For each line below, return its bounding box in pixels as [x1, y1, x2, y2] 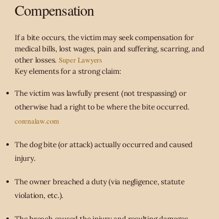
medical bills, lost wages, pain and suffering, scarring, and [15, 44, 204, 53]
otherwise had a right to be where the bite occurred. [15, 102, 190, 111]
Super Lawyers [58, 54, 102, 65]
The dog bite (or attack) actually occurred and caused [15, 139, 193, 149]
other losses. [15, 55, 59, 65]
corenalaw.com [15, 115, 60, 126]
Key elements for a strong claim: [15, 66, 121, 76]
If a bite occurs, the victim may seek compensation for [15, 32, 194, 42]
